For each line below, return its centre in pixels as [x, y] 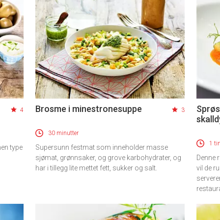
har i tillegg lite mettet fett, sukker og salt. [96, 168]
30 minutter [63, 133]
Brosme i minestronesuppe [89, 109]
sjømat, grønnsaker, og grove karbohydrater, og [108, 158]
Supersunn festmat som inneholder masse [102, 148]
